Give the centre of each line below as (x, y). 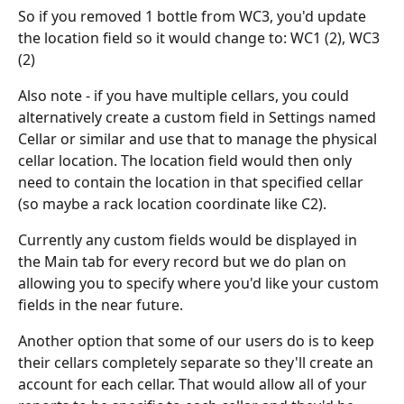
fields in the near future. (101, 305)
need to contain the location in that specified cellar (193, 182)
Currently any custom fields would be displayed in (189, 240)
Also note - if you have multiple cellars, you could (185, 96)
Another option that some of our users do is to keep (198, 341)
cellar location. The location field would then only (187, 161)
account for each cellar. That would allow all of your (194, 384)
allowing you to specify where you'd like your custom (200, 283)
